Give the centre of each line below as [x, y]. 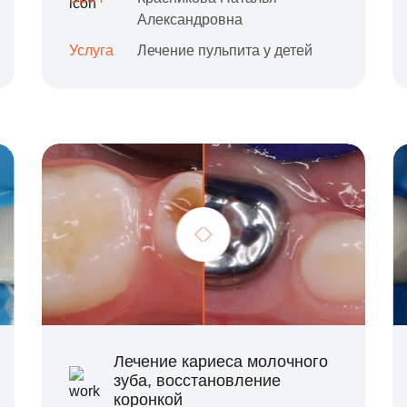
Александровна [189, 20]
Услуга [91, 50]
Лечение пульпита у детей [224, 50]
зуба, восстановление [197, 381]
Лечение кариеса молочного [220, 362]
